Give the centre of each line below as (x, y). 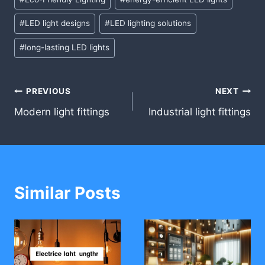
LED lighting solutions (151, 23)
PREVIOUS (49, 91)
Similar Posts (67, 193)
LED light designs (58, 23)
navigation (56, 120)
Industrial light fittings (200, 112)
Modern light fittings (62, 112)
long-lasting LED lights (67, 48)
